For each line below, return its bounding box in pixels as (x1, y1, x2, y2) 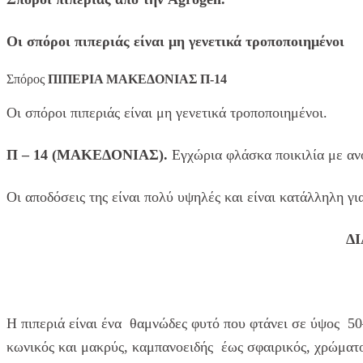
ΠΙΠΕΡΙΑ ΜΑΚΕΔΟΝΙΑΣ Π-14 (48, 72, 230, 87)
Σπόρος (6, 72, 48, 87)
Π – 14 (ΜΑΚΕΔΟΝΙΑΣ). (6, 147, 172, 164)
